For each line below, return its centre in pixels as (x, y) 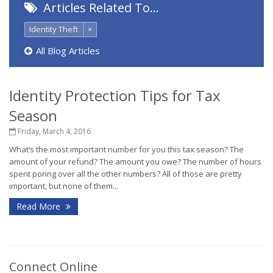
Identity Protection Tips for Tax (115, 95)
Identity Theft (54, 29)
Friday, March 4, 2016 (53, 131)
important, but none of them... (64, 186)
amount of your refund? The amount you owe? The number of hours (135, 161)
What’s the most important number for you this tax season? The (126, 149)
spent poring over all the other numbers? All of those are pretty (126, 174)
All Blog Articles (68, 51)
